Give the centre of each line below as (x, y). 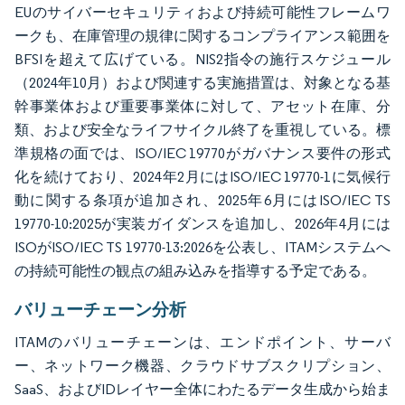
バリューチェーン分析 (100, 309)
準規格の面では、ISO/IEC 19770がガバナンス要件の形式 (202, 153)
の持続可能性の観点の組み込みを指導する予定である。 (195, 270)
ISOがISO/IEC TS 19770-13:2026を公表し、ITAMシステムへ (202, 247)
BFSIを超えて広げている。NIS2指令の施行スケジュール (202, 59)
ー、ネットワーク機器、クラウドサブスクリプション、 (202, 365)
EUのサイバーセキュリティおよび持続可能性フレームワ (202, 12)
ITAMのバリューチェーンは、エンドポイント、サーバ (202, 342)
